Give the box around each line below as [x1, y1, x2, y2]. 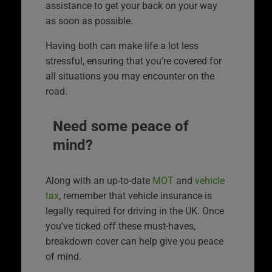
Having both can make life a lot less [46, 39, 199, 52]
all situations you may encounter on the [46, 70, 214, 82]
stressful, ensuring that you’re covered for [46, 55, 222, 67]
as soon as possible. [46, 15, 133, 27]
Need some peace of [53, 117, 189, 135]
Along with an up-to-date [46, 174, 152, 186]
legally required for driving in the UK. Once [46, 205, 224, 217]
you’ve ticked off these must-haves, [46, 220, 195, 232]
